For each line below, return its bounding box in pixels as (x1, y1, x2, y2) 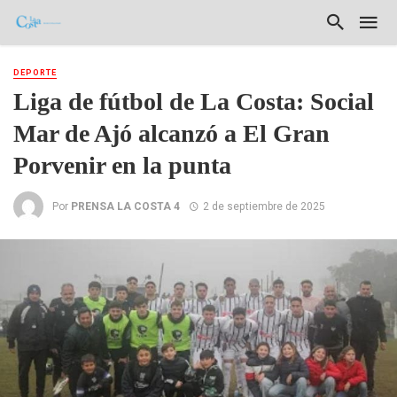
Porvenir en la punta (13, 152, 231, 180)
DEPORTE (13, 68, 57, 77)
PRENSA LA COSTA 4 (71, 199, 180, 213)
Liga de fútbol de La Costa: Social (13, 88, 374, 116)
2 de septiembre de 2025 (202, 199, 325, 213)
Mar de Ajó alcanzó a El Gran (13, 120, 330, 148)
